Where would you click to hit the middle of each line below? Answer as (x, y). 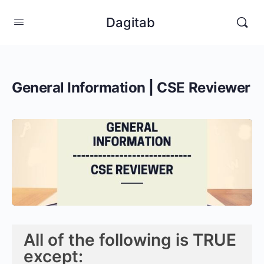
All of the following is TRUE (130, 240)
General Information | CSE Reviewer (131, 88)
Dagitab (131, 22)
